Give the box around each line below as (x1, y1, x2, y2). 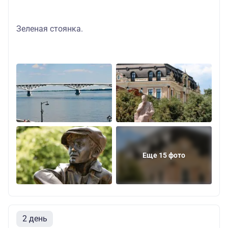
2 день (22, 214, 47, 224)
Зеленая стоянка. (16, 24, 83, 34)
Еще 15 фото (142, 151, 185, 159)
